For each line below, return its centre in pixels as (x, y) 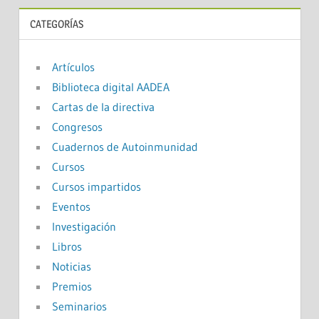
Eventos (71, 206)
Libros (67, 246)
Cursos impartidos (96, 186)
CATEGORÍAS (56, 23)
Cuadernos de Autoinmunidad (125, 146)
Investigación (84, 226)
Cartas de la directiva (103, 106)
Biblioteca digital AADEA (110, 87)
